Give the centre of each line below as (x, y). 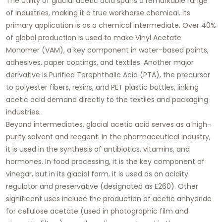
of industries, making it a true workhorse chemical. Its (98, 13)
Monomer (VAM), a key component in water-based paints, (107, 50)
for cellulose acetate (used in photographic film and (97, 211)
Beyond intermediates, (46, 124)
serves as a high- (180, 124)
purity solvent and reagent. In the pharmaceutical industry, (108, 137)
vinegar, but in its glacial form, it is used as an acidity (97, 174)
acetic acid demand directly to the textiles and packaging (107, 99)
